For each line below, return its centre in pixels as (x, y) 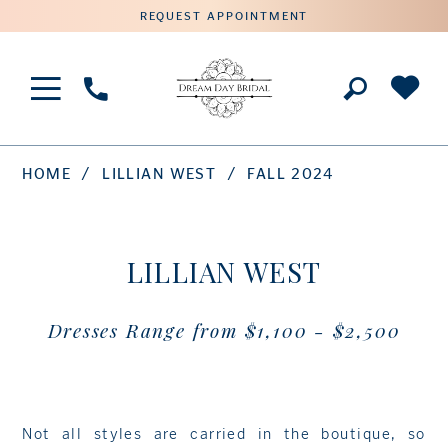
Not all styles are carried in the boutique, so (224, 433)
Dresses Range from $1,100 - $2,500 (224, 329)
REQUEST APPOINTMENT (224, 15)
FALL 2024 (290, 174)
